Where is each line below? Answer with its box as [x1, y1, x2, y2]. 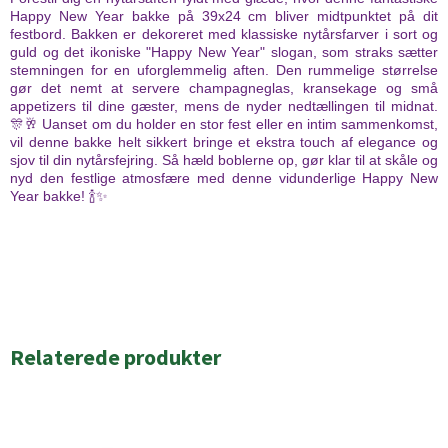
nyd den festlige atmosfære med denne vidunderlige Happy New [10, 170, 438, 187]
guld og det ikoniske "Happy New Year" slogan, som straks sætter [10, 44, 438, 61]
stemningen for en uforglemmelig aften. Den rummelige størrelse [10, 62, 438, 79]
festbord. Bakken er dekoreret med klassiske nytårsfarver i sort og [10, 26, 438, 43]
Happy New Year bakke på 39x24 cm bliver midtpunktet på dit [10, 8, 438, 25]
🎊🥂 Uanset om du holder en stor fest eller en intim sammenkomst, [10, 116, 438, 133]
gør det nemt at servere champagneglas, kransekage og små [10, 80, 438, 97]
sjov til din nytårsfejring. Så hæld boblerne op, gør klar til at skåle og [10, 152, 438, 169]
